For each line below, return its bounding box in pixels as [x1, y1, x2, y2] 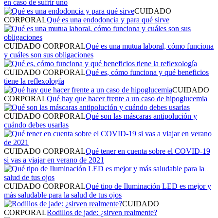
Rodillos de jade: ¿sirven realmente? [47, 208, 157, 217]
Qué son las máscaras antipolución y [86, 111, 197, 120]
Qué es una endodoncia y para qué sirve [47, 15, 169, 24]
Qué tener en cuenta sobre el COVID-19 [86, 146, 210, 155]
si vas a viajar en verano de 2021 [4, 155, 104, 164]
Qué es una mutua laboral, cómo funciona [86, 41, 214, 50]
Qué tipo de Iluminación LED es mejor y [86, 182, 211, 190]
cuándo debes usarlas [4, 120, 69, 129]
